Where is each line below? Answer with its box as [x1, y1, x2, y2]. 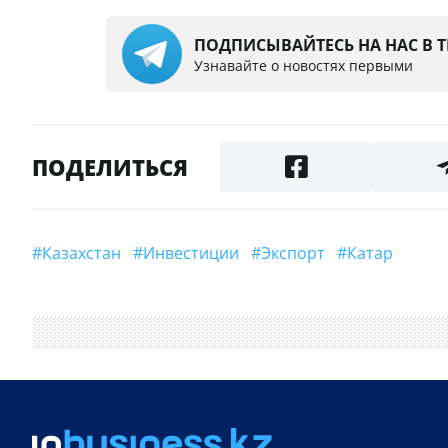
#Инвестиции [155, 242, 239, 265]
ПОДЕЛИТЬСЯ [32, 152, 188, 183]
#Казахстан [52, 242, 121, 265]
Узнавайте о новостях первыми [194, 55, 413, 75]
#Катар [357, 242, 393, 265]
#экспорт [271, 242, 325, 265]
